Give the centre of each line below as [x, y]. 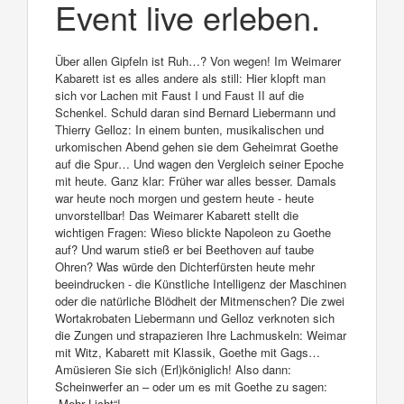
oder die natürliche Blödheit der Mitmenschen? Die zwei [200, 300]
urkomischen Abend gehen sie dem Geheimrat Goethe [197, 146]
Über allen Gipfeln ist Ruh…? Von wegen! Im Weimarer [198, 60]
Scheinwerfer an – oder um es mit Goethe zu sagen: [191, 386]
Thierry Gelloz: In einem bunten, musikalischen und [189, 129]
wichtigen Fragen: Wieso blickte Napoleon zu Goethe [193, 232]
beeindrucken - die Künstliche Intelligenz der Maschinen [201, 283]
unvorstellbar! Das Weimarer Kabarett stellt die [177, 215]
